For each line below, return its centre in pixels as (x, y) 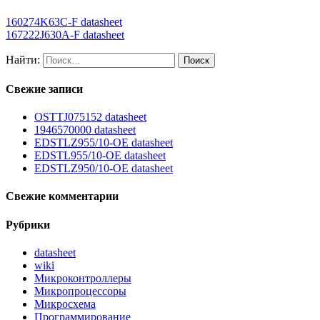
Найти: (23, 59)
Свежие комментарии (62, 196)
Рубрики (28, 224)
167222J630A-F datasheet (65, 34)
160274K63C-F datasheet (64, 21)
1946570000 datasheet (85, 130)
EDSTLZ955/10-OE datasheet (104, 143)
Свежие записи (44, 89)
